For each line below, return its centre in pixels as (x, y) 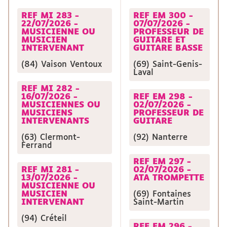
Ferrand (37, 146)
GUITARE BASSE (168, 48)
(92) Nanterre (160, 138)
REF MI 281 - (50, 170)
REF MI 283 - (50, 16)
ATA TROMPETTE (169, 178)
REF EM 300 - (163, 16)
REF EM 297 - (162, 162)
